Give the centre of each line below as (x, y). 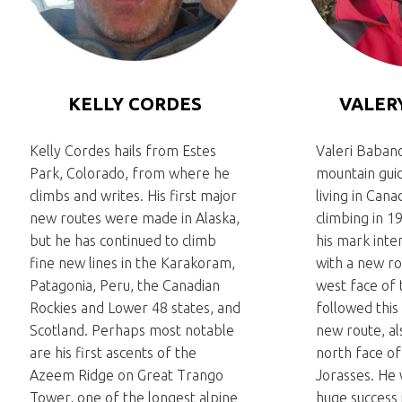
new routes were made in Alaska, (135, 218)
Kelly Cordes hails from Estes (123, 151)
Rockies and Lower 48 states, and (135, 308)
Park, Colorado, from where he (130, 173)
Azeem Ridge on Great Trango (127, 375)
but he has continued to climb (123, 240)
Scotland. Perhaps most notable (132, 330)
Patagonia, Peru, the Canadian (125, 285)
